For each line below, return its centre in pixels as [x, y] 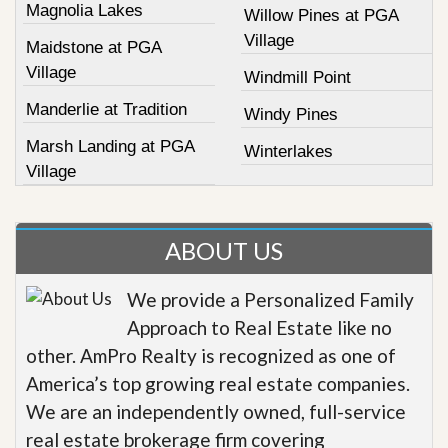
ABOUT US [224, 250]
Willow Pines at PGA [321, 15]
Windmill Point [297, 77]
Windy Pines [290, 114]
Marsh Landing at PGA [110, 146]
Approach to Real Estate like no [259, 327]
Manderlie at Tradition [106, 109]
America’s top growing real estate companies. [218, 383]
